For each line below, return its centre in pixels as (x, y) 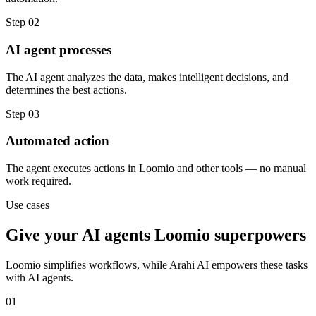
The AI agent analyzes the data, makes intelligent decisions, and (147, 77)
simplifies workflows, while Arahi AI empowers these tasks (174, 265)
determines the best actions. (66, 90)
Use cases (28, 205)
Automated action (57, 141)
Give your (44, 235)
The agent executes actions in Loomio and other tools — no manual (156, 169)
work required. (38, 181)
